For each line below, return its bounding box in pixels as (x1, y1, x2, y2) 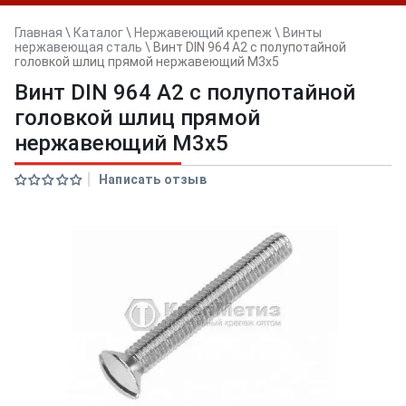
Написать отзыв (99, 172, 207, 187)
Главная (14, 25, 63, 40)
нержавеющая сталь (14, 40, 142, 54)
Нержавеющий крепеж (134, 25, 272, 40)
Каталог (73, 25, 123, 40)
